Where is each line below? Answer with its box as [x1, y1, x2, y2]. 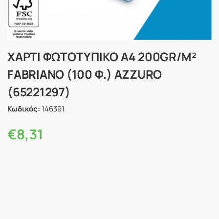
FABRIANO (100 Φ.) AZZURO [7, 66, 162, 82]
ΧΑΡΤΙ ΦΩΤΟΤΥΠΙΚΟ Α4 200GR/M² [7, 48, 197, 65]
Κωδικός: [7, 103, 40, 114]
